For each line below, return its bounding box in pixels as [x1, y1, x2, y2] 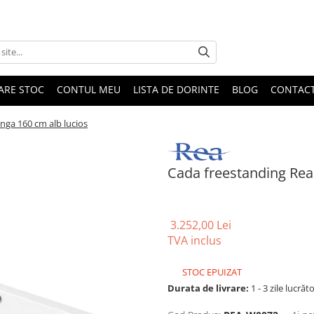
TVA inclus [168, 233, 221, 249]
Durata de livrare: [168, 282, 249, 295]
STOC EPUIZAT [180, 266, 242, 279]
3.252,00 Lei [170, 217, 231, 233]
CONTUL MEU [57, 83, 121, 96]
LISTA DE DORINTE [133, 83, 219, 96]
